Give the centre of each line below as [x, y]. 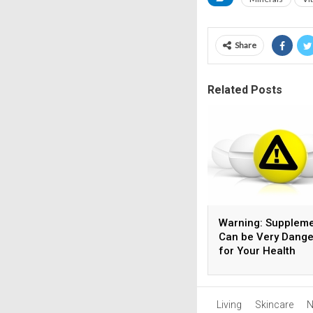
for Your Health [257, 250]
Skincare [274, 305]
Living [229, 305]
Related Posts [245, 90]
